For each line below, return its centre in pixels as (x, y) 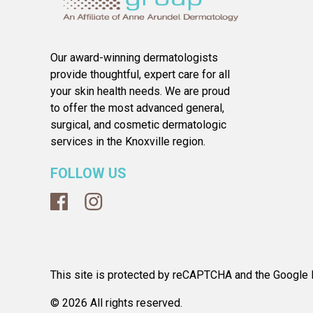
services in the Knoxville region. (128, 141)
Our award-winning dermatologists (134, 58)
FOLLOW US (88, 173)
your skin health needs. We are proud (140, 91)
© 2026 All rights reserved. (116, 303)
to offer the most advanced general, (137, 108)
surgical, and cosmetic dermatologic (138, 125)
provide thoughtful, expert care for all (140, 74)
